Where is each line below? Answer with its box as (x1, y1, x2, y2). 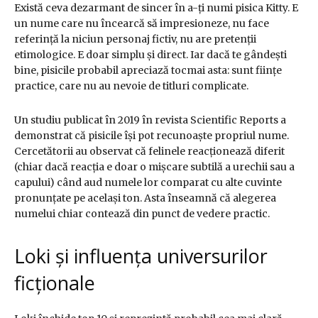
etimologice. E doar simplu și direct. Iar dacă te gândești (14, 48, 287, 62)
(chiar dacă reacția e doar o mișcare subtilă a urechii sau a (14, 160, 295, 174)
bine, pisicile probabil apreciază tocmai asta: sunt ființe (14, 64, 282, 77)
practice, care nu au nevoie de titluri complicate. (14, 79, 248, 93)
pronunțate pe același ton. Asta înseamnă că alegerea (14, 192, 276, 205)
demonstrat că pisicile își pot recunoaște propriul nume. (14, 129, 289, 143)
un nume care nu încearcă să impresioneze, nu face (14, 17, 269, 31)
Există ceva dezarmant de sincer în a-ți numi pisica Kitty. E (14, 1, 298, 15)
